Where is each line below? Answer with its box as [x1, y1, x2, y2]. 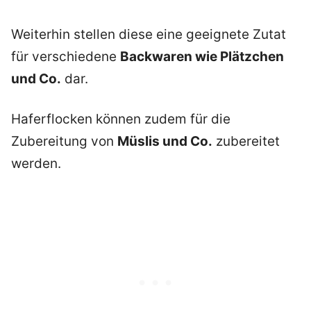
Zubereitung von [11, 133, 117, 150]
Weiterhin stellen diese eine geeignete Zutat [11, 26, 286, 42]
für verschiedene [11, 48, 120, 65]
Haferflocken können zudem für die [11, 111, 230, 128]
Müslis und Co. [117, 133, 212, 150]
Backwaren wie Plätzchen [120, 48, 284, 65]
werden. [11, 155, 61, 172]
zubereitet [212, 133, 280, 150]
